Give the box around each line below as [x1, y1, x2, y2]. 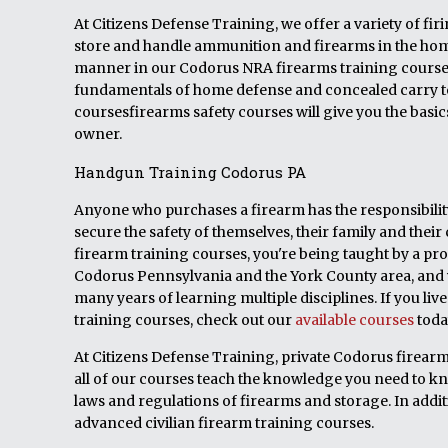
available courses [295, 311, 414, 329]
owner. [74, 125, 122, 143]
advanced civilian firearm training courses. [74, 414, 374, 432]
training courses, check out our [74, 311, 295, 329]
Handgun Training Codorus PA [74, 162, 306, 182]
